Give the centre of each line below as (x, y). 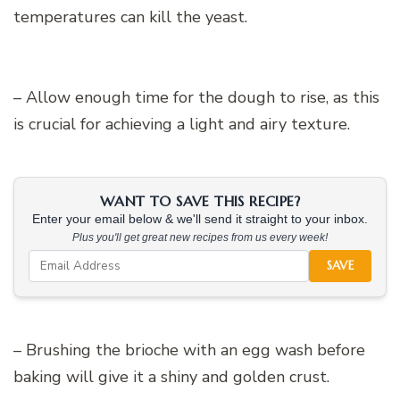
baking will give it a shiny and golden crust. (171, 376)
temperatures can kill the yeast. (130, 17)
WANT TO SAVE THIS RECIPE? (200, 200)
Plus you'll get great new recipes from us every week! (200, 237)
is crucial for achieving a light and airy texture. (182, 124)
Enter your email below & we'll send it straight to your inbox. (200, 219)
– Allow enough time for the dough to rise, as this (196, 97)
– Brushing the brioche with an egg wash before (189, 350)
